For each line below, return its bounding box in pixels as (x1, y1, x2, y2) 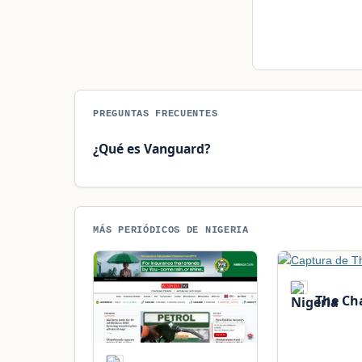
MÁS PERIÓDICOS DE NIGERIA (93, 224, 249, 235)
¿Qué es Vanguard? (93, 139, 211, 158)
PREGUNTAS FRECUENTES (93, 108, 218, 120)
